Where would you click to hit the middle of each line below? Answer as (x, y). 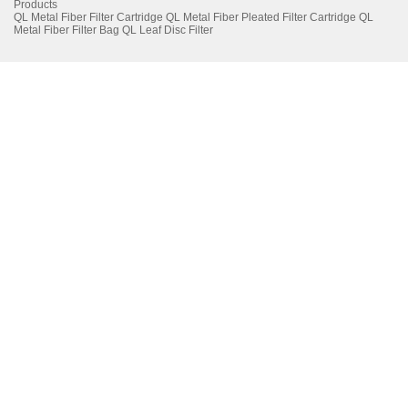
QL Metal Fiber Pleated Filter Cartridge (261, 17)
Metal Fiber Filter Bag (67, 30)
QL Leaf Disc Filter (168, 30)
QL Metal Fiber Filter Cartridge (89, 17)
